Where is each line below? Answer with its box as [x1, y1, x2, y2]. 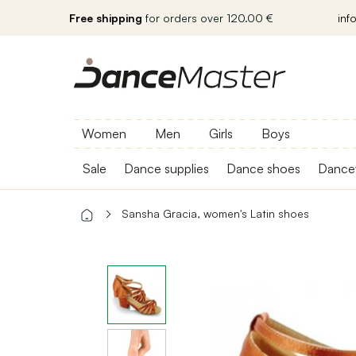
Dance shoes [226, 161, 300, 176]
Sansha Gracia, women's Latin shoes [122, 207, 309, 220]
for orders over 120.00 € [142, 11, 273, 25]
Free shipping [69, 11, 142, 25]
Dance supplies [124, 161, 209, 176]
